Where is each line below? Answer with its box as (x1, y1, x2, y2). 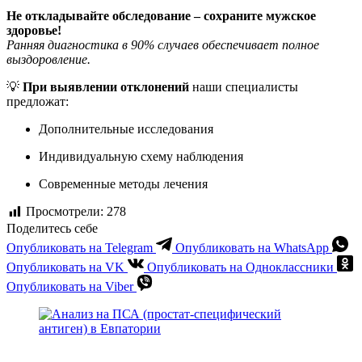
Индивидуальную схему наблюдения (39, 149, 243, 164)
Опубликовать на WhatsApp (175, 240, 329, 255)
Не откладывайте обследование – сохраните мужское (6, 9, 316, 23)
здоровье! (6, 23, 61, 38)
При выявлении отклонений (23, 80, 189, 95)
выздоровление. (6, 53, 90, 67)
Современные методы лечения (39, 177, 208, 192)
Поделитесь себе (6, 221, 98, 235)
